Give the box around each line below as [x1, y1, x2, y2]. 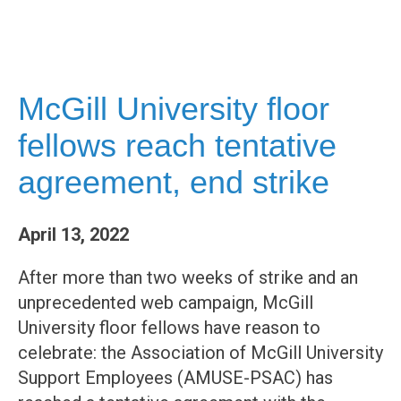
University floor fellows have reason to [18, 317, 320, 339]
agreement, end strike [18, 164, 329, 200]
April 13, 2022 [18, 224, 129, 246]
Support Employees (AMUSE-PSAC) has [18, 367, 333, 389]
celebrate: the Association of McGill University [18, 342, 383, 364]
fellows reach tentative [18, 127, 337, 164]
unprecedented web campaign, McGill [18, 292, 313, 314]
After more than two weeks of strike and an [18, 267, 358, 289]
